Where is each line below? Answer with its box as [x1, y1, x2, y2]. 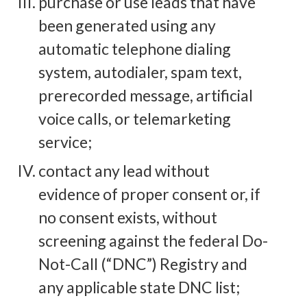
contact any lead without [38, 160, 210, 180]
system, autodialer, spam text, [38, 62, 242, 82]
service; [38, 132, 92, 151]
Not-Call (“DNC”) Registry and [38, 254, 247, 273]
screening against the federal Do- [38, 230, 268, 250]
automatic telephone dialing [38, 38, 231, 58]
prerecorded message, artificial [38, 85, 253, 105]
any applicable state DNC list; [38, 277, 240, 297]
